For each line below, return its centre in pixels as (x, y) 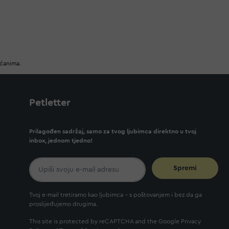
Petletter (50, 103)
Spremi (185, 168)
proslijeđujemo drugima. (63, 204)
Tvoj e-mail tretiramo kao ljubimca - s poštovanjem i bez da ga (116, 195)
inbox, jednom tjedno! (61, 141)
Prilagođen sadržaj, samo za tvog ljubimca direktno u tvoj (113, 131)
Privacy (191, 221)
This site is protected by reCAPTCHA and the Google (105, 221)
